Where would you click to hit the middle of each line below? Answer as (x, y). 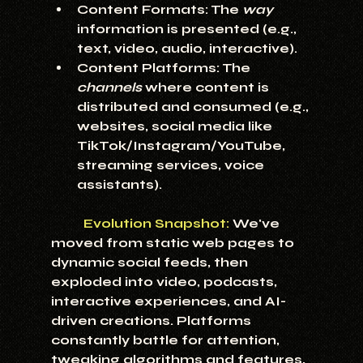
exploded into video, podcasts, (165, 282)
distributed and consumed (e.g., (194, 107)
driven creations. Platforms (152, 321)
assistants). (119, 185)
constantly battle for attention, (167, 340)
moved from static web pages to (174, 243)
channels (109, 88)
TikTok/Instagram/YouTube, (182, 146)
